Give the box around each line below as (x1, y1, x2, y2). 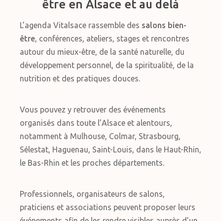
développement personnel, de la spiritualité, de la (20, 61, 194, 70)
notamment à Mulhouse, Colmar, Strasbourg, (20, 132, 181, 141)
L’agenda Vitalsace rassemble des (20, 21, 142, 30)
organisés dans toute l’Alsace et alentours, (20, 118, 172, 127)
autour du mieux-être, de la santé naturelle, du (20, 47, 184, 56)
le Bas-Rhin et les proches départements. (20, 158, 164, 167)
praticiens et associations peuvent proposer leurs (20, 203, 195, 212)
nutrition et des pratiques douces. (20, 74, 140, 83)
